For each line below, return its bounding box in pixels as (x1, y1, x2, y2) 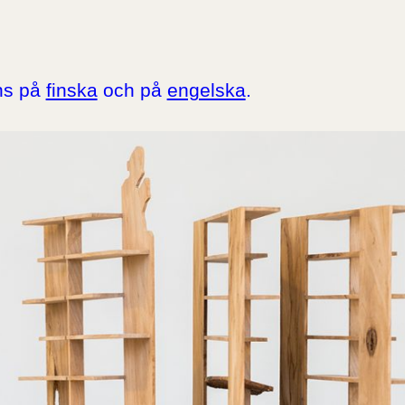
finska (45, 79, 98, 100)
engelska (166, 79, 246, 100)
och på (97, 79, 167, 100)
